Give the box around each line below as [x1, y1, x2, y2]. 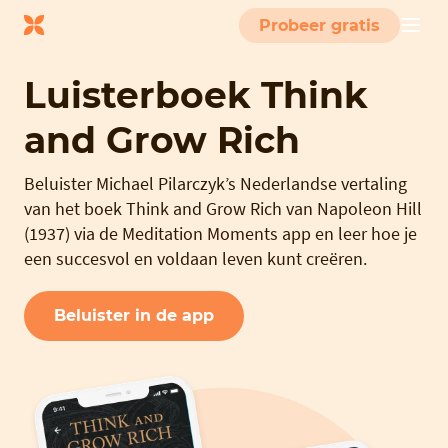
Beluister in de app [54, 306, 214, 325]
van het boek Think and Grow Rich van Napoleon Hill [24, 197, 422, 220]
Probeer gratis [259, 16, 380, 35]
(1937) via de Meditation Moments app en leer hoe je [24, 222, 417, 245]
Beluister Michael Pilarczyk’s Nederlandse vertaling [24, 172, 407, 195]
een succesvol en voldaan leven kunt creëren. [24, 247, 367, 270]
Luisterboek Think [24, 73, 368, 117]
